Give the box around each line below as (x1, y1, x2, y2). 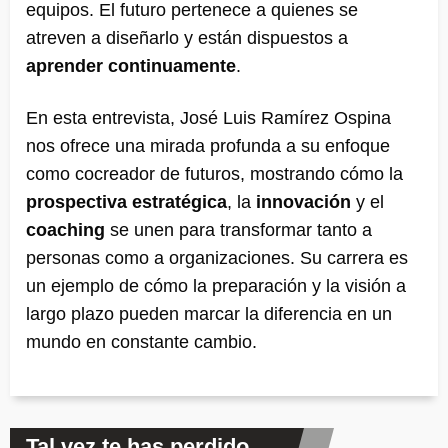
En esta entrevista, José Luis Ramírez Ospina (26, 107, 391, 128)
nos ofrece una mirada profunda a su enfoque (26, 135, 390, 156)
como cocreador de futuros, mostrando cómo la (26, 163, 403, 184)
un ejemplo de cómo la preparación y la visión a (26, 275, 406, 296)
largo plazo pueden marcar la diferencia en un (26, 303, 392, 324)
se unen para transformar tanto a (105, 219, 372, 240)
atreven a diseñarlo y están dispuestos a (26, 27, 348, 48)
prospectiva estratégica (26, 191, 227, 212)
